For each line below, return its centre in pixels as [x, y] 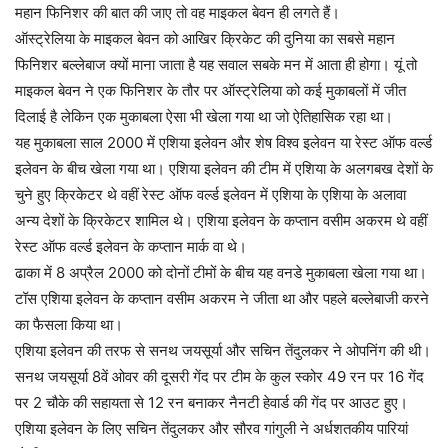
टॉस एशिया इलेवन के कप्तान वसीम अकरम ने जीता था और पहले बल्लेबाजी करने [222, 299]
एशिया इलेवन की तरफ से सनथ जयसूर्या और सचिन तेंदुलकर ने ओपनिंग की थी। [223, 351]
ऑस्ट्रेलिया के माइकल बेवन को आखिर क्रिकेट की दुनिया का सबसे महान [205, 39]
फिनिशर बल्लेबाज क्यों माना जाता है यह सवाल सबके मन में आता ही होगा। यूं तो [216, 65]
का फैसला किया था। [69, 325]
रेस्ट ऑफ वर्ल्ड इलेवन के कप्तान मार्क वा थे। [131, 247]
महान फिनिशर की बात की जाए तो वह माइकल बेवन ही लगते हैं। [177, 13]
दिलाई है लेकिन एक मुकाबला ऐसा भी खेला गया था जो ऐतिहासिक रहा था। [204, 117]
